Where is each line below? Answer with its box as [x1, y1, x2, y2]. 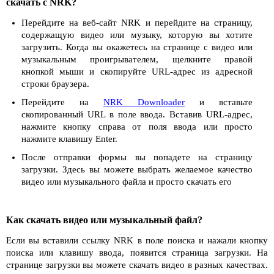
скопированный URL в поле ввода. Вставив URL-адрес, [21, 109, 253, 119]
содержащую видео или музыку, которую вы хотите [21, 30, 253, 40]
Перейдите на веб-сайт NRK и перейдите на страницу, [21, 18, 253, 28]
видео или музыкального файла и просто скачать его [21, 177, 232, 187]
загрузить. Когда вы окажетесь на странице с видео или [21, 42, 253, 52]
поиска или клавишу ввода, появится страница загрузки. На [6, 248, 268, 257]
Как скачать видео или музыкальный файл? [6, 215, 202, 225]
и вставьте [185, 97, 253, 107]
